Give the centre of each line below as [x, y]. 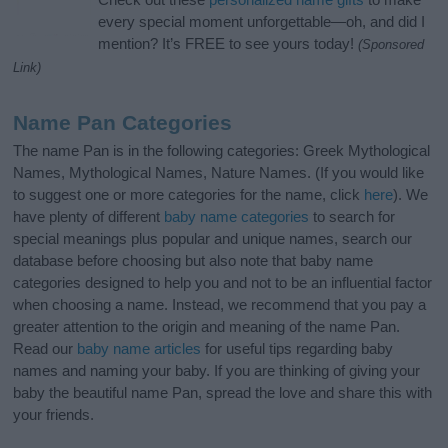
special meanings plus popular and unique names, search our [213, 239]
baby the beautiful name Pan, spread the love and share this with [223, 393]
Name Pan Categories [123, 123]
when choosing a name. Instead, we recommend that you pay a [220, 305]
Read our [45, 349]
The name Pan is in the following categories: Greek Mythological [222, 151]
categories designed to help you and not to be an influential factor [223, 283]
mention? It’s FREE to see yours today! [228, 44]
